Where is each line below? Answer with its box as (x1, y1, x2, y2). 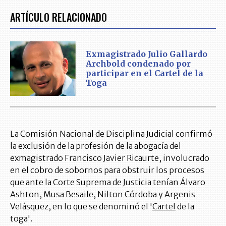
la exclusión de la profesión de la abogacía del (10, 141, 181, 151)
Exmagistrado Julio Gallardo (86, 49, 207, 60)
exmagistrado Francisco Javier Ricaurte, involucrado (10, 153, 209, 163)
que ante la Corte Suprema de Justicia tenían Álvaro (10, 177, 205, 188)
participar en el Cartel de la (86, 68, 203, 79)
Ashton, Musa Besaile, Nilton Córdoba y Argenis (10, 189, 195, 200)
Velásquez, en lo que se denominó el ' (10, 201, 152, 212)
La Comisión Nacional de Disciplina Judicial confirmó (10, 129, 212, 139)
